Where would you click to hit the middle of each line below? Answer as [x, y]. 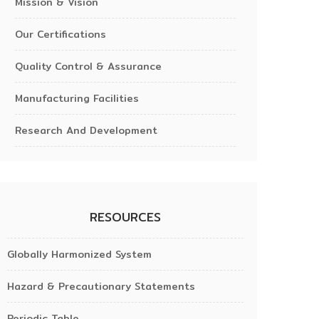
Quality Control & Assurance [88, 66]
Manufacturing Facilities [77, 98]
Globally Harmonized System [79, 254]
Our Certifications [61, 34]
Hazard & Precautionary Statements [101, 286]
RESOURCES [125, 217]
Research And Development [86, 130]
